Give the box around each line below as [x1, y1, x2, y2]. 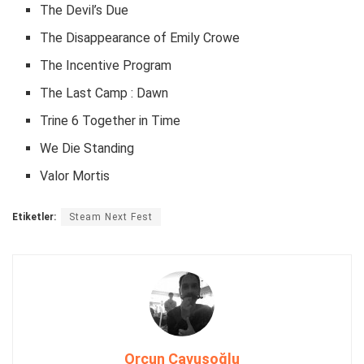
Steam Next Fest [69, 210, 153, 223]
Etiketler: [12, 210, 56, 223]
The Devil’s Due [40, 2, 129, 18]
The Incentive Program [40, 57, 172, 73]
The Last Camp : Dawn [40, 84, 169, 101]
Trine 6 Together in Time [40, 112, 181, 128]
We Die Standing [40, 140, 135, 156]
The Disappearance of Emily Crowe [40, 29, 240, 45]
